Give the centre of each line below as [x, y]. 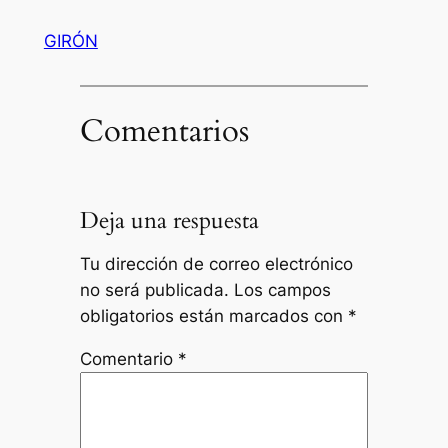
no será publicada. [154, 290]
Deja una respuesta [169, 221]
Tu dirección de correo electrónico [216, 264]
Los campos [282, 290]
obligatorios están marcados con [213, 316]
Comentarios [164, 130]
